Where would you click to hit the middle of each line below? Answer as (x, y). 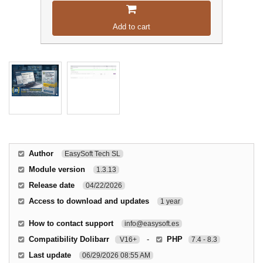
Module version (57, 170)
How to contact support (71, 224)
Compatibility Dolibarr (69, 240)
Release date (52, 186)
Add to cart (131, 27)
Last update (50, 255)
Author (41, 154)
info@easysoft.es (152, 224)
